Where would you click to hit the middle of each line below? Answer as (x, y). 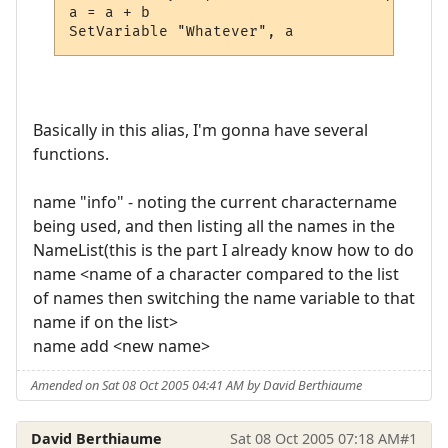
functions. (71, 153)
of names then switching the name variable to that (224, 297)
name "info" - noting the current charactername (215, 201)
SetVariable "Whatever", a (182, 32)
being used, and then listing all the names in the (214, 225)
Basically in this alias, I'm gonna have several (200, 129)
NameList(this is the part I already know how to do (223, 249)
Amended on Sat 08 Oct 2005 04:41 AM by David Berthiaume (197, 384)
